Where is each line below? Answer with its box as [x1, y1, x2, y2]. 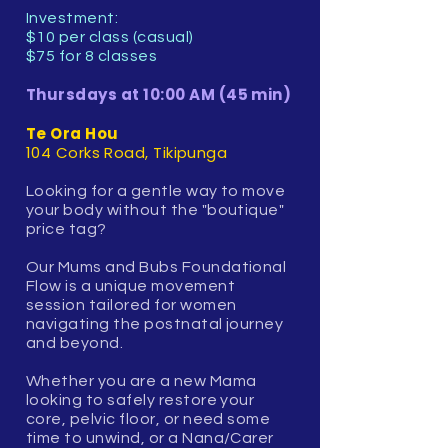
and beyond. [26, 334, 124, 351]
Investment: [26, 9, 119, 26]
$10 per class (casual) [26, 28, 194, 45]
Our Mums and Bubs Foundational [26, 258, 287, 275]
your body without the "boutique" [26, 201, 285, 218]
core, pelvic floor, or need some [26, 410, 271, 427]
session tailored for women [26, 296, 237, 313]
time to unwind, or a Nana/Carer [26, 429, 274, 446]
